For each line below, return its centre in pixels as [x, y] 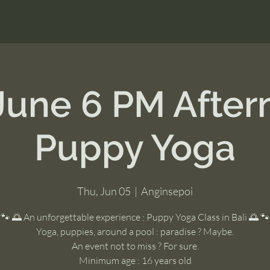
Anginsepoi [167, 191]
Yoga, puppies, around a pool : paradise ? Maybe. [135, 231]
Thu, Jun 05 [104, 191]
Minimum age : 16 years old [135, 260]
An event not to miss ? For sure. [135, 246]
